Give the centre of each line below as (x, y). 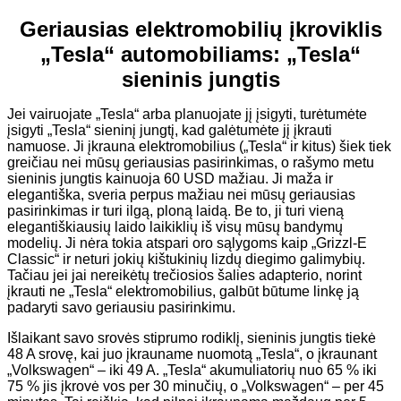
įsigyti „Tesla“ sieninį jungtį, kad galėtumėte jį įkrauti (170, 130)
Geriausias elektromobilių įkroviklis (200, 29)
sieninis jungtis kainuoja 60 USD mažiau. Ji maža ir (170, 178)
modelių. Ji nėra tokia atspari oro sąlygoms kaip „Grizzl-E (187, 243)
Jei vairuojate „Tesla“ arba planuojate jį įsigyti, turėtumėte (187, 114)
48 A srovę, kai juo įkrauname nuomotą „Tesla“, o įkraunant (192, 354)
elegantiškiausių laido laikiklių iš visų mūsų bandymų (175, 226)
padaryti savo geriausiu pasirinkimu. (121, 307)
